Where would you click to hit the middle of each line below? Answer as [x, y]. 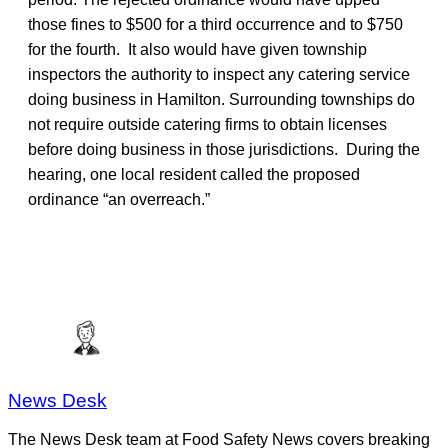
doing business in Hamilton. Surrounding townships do [221, 99]
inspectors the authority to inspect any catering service [219, 74]
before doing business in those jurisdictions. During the [224, 149]
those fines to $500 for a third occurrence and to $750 [215, 24]
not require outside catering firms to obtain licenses [207, 124]
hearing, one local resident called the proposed [194, 174]
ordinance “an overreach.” [119, 199]
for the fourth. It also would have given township [197, 49]
